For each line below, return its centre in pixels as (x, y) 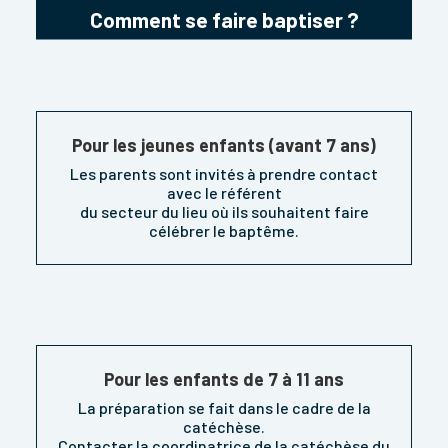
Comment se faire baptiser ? (224, 19)
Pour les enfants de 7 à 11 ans (224, 379)
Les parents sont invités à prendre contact (224, 174)
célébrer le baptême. (224, 231)
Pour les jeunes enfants (168, 145)
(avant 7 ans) (320, 145)
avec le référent (224, 193)
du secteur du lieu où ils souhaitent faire (224, 212)
